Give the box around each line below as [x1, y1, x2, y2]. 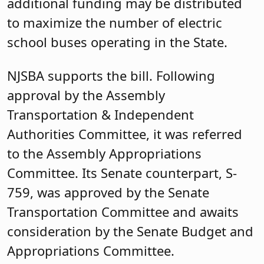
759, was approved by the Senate [7, 183, 209, 202]
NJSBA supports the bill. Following [7, 67, 215, 85]
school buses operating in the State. [7, 32, 227, 51]
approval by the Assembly [7, 86, 165, 104]
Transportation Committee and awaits [7, 203, 239, 221]
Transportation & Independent [7, 105, 194, 124]
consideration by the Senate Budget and [7, 222, 253, 240]
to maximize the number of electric [7, 13, 222, 31]
